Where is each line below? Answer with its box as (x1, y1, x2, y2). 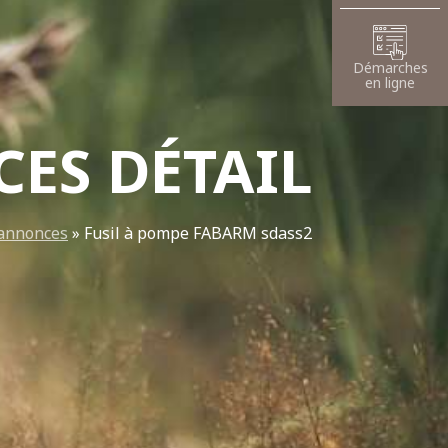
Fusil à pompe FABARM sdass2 (84, 221, 312, 244)
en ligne (365, 72, 415, 92)
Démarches (352, 57, 428, 77)
